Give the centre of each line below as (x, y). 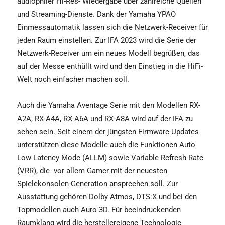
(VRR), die (33, 171)
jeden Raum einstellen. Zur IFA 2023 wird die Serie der (107, 40)
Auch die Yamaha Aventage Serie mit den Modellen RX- (109, 105)
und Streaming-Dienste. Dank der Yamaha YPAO (96, 14)
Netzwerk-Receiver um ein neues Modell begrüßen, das (108, 53)
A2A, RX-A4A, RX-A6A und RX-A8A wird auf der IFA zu (105, 118)
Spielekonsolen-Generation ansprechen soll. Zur (97, 184)
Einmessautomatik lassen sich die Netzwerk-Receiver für (113, 27)
